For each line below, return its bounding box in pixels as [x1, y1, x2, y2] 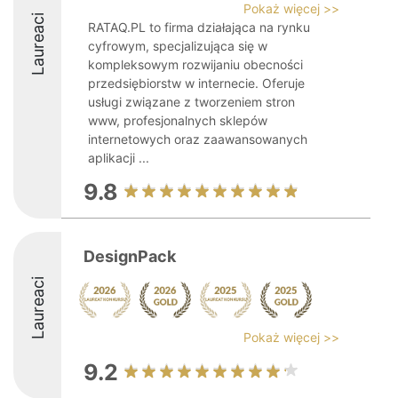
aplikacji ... [88, 150, 149, 165]
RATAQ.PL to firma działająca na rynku [88, 20, 310, 35]
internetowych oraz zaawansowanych [88, 131, 307, 147]
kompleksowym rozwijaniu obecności [88, 57, 303, 72]
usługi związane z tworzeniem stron [88, 94, 295, 109]
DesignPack [84, 247, 176, 266]
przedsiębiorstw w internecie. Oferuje [88, 76, 305, 91]
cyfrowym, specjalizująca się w [88, 38, 267, 53]
